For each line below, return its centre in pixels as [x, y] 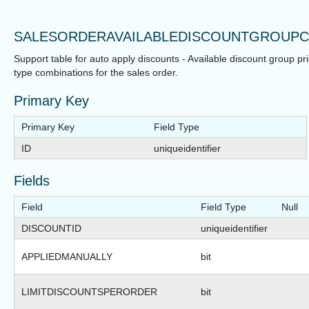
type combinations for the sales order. [96, 73]
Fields [32, 181]
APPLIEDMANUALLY [67, 257]
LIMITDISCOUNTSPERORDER [89, 292]
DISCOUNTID [51, 229]
